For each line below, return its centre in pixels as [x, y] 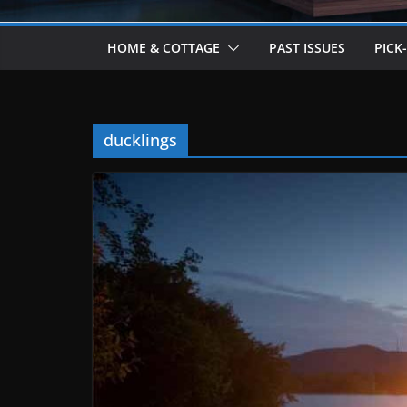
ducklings [140, 139]
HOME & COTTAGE [164, 47]
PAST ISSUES [307, 47]
